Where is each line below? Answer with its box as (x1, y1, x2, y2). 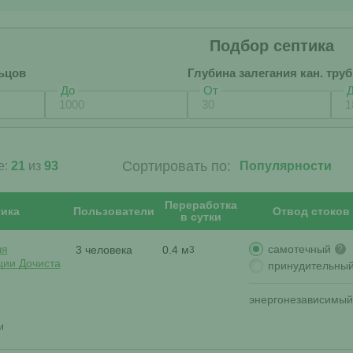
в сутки (180, 210, 221, 223)
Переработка (164, 199, 237, 211)
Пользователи (73, 204, 154, 217)
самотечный (267, 242, 331, 255)
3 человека (75, 243, 132, 256)
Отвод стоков (272, 204, 350, 217)
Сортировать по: (121, 158, 231, 174)
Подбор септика (209, 37, 334, 54)
